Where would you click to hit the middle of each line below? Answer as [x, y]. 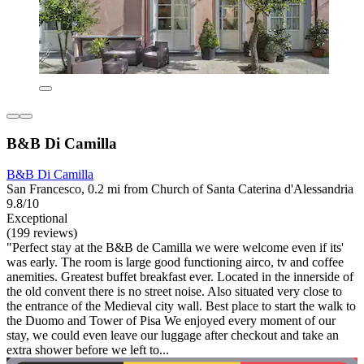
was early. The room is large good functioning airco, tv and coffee [175, 262]
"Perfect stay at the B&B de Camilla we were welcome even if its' [175, 248]
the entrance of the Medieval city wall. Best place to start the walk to [181, 306]
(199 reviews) [42, 233]
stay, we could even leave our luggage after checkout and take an [173, 336]
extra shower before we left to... [88, 350]
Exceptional [37, 219]
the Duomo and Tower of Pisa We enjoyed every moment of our [171, 321]
